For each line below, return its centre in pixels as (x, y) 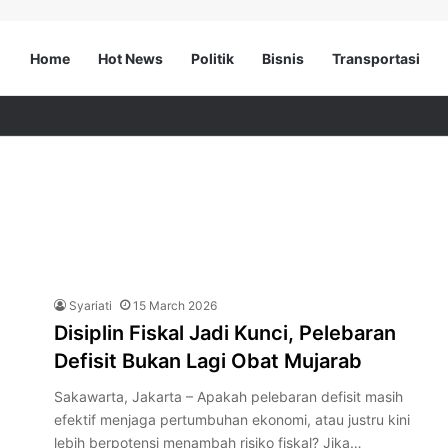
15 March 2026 (175, 305)
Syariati (90, 305)
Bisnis (283, 58)
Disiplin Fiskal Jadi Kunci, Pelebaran (225, 333)
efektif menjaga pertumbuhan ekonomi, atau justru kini (232, 419)
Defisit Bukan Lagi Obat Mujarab (208, 361)
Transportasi (376, 58)
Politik (212, 58)
